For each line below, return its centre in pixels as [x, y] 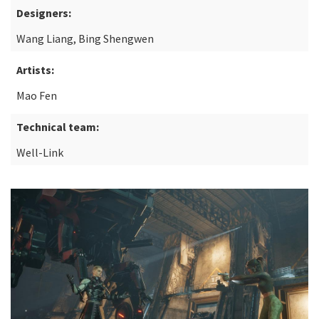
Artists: [35, 70]
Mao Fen [37, 95]
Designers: [44, 13]
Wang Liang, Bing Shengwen [85, 38]
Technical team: [58, 127]
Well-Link [40, 152]
